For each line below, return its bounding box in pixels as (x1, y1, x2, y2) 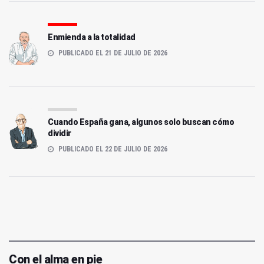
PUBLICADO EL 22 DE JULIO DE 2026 (57, 144, 167, 153)
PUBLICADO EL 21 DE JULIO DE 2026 (57, 48, 167, 57)
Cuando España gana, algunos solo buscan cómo (48, 117, 234, 127)
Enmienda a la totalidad (48, 32, 136, 42)
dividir (48, 128, 71, 138)
